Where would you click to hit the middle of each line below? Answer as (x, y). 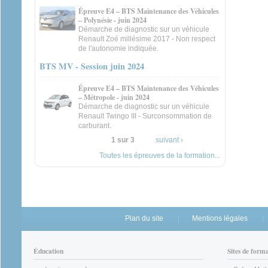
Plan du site (144, 219)
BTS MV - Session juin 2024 (92, 66)
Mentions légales (220, 219)
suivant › (169, 140)
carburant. (95, 126)
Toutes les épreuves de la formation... (159, 156)
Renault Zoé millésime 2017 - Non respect (147, 39)
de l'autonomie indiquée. (118, 49)
